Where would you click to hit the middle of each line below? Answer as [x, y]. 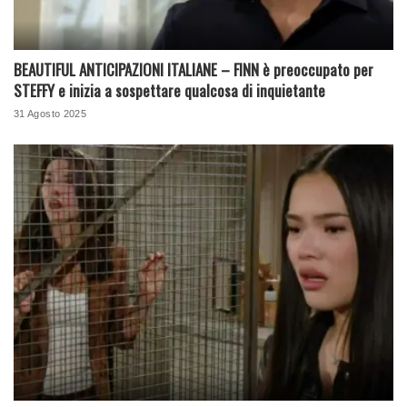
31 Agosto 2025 [50, 113]
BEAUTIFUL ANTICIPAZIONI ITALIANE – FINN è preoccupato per [194, 69]
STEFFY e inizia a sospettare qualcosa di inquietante [169, 90]
